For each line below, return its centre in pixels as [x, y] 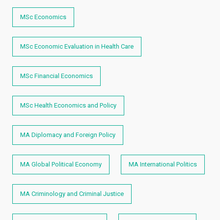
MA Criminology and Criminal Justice [72, 194]
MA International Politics [163, 164]
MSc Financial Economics [56, 76]
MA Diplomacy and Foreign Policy [68, 135]
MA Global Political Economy [61, 164]
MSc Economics [43, 17]
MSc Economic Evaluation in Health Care [77, 46]
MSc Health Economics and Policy [68, 105]
